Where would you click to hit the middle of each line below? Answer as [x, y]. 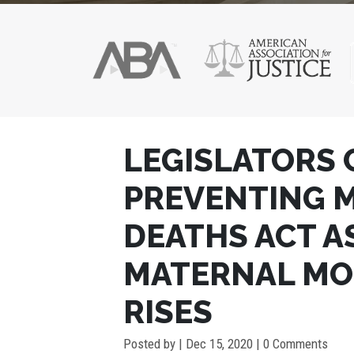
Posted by [151, 344]
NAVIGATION [145, 161]
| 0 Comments [290, 344]
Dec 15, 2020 [219, 344]
